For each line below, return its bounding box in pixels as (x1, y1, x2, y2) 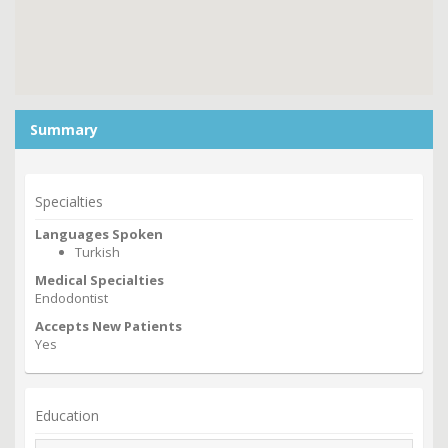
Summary (30, 120, 98, 140)
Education (35, 406, 99, 426)
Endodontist (35, 289, 108, 308)
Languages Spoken (35, 225, 163, 244)
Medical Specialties (35, 271, 164, 290)
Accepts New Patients (35, 317, 182, 336)
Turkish (75, 243, 120, 262)
